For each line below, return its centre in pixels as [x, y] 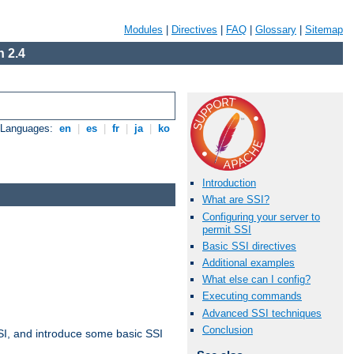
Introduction [229, 183]
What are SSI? [236, 200]
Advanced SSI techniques [262, 313]
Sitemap [324, 30]
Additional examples [249, 262]
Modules [143, 30]
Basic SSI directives [249, 246]
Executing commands [252, 296]
